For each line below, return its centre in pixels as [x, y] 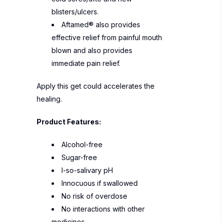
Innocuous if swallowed [100, 183]
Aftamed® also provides [101, 25]
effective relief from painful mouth [107, 37]
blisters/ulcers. [75, 12]
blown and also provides [92, 50]
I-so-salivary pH [87, 170]
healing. [49, 99]
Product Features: [69, 122]
